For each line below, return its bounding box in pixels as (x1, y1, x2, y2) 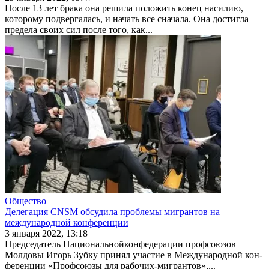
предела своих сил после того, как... (5, 24, 153, 35)
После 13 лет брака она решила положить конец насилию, (5, 2, 243, 13)
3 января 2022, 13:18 (5, 228, 88, 238)
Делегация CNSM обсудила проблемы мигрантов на (5, 206, 220, 217)
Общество (5, 195, 46, 206)
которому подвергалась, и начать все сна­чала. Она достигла (5, 13, 249, 24)
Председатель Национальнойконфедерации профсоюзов (5, 238, 236, 249)
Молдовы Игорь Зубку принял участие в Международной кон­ (5, 249, 262, 260)
